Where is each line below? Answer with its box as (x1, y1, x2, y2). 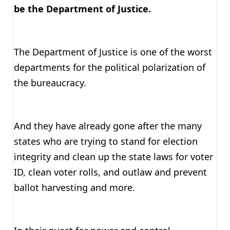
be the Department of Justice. (13, 2, 151, 15)
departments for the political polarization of (13, 61, 205, 73)
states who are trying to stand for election (13, 135, 198, 147)
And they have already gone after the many (13, 119, 202, 132)
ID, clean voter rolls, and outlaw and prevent (13, 165, 207, 178)
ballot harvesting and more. (13, 181, 135, 194)
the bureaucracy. (13, 76, 86, 89)
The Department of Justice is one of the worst (13, 45, 212, 58)
